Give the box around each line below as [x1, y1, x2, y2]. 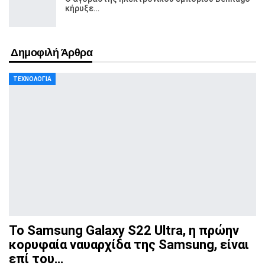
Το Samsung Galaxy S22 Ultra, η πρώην [9, 223, 239, 238]
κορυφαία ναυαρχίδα [9, 237, 131, 253]
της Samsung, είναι [131, 237, 249, 253]
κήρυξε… [65, 3, 99, 13]
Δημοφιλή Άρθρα [11, 46, 93, 59]
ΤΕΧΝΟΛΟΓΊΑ [13, 75, 51, 82]
